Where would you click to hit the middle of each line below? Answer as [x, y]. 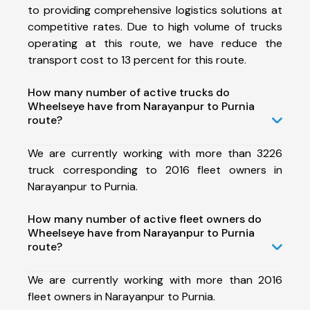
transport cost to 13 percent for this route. [137, 60]
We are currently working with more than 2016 [155, 280]
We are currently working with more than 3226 [155, 153]
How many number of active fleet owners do [145, 219]
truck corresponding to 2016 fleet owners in [155, 170]
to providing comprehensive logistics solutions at [155, 10]
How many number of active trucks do [129, 92]
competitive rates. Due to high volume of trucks [155, 26]
